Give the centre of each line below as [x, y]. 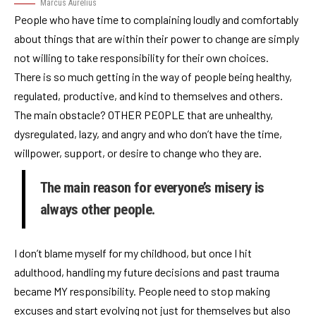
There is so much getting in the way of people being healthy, [153, 77]
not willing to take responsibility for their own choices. [141, 58]
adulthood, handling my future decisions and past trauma [147, 272]
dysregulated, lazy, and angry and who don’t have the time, [148, 134]
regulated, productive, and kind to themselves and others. [148, 96]
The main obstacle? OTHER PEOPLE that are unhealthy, [144, 115]
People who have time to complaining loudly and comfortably [156, 20]
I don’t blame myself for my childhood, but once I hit [133, 253]
